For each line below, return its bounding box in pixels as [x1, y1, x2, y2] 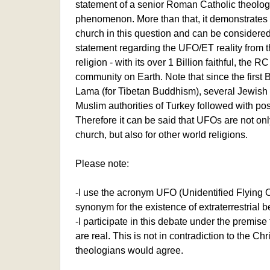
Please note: [75, 158, 129, 169]
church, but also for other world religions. [75, 129, 248, 140]
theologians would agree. [75, 245, 183, 256]
